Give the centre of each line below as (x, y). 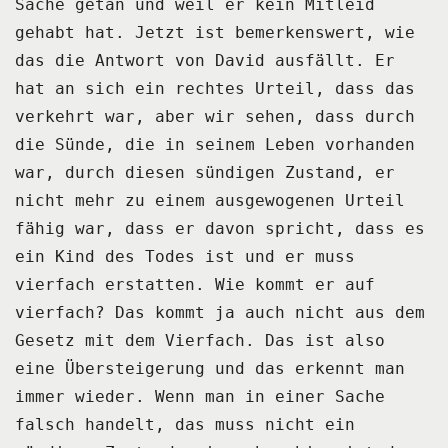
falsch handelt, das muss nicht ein (185, 424)
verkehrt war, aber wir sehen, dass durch (215, 116)
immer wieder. (80, 396)
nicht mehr (65, 200)
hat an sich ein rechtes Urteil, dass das (215, 88)
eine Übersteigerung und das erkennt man (210, 368)
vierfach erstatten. (110, 284)
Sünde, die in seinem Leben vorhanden (235, 144)
